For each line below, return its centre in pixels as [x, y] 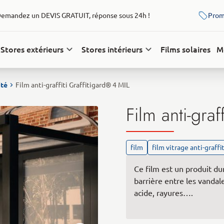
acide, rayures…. [163, 193]
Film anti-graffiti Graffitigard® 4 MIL [72, 85]
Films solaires [185, 49]
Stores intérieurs [112, 49]
